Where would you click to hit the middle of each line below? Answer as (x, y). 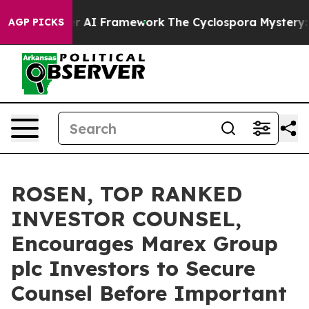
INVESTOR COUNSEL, (126, 219)
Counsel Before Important (149, 293)
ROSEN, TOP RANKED (127, 194)
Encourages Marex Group (144, 243)
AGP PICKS (36, 22)
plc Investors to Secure (133, 268)
